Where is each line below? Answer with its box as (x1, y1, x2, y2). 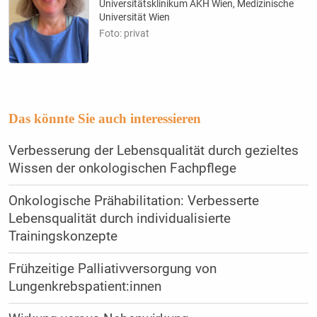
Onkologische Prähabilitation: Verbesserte (8, 192, 259, 209)
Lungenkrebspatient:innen (8, 278, 161, 294)
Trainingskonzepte (8, 228, 117, 244)
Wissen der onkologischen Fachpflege (8, 160, 236, 176)
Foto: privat (99, 28, 150, 40)
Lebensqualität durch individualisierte (8, 210, 231, 226)
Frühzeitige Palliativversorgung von (8, 260, 217, 277)
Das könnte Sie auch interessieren (8, 110, 201, 126)
